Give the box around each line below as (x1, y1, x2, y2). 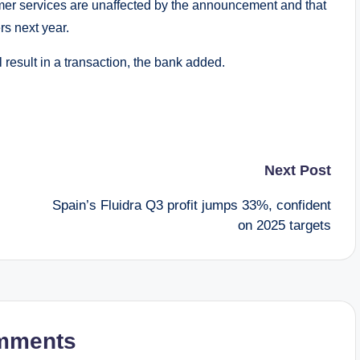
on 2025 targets (237, 218, 331, 233)
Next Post (264, 162, 331, 178)
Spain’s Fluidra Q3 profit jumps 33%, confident (51, 198, 331, 213)
